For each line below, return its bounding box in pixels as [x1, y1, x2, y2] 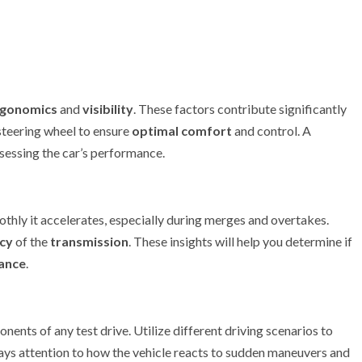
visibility [82, 101, 133, 116]
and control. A [232, 123, 311, 138]
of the [13, 234, 50, 249]
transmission [50, 234, 128, 249]
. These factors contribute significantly [133, 101, 347, 116]
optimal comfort [132, 123, 232, 138]
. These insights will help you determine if [128, 234, 352, 249]
